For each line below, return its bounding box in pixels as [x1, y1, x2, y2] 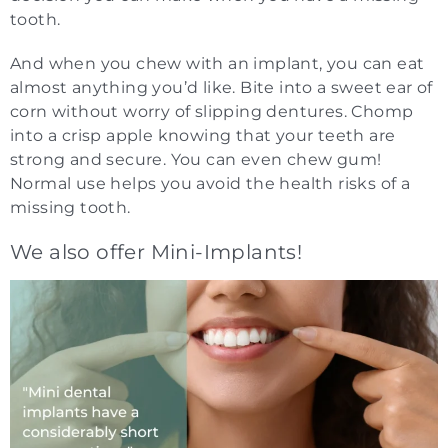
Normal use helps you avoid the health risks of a [10, 173, 411, 193]
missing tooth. [10, 197, 131, 217]
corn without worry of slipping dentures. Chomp [10, 101, 414, 121]
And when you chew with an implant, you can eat [10, 53, 425, 73]
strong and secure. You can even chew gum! [10, 149, 382, 169]
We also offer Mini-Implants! [10, 239, 303, 264]
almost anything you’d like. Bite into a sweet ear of [10, 77, 433, 97]
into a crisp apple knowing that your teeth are [10, 125, 396, 145]
